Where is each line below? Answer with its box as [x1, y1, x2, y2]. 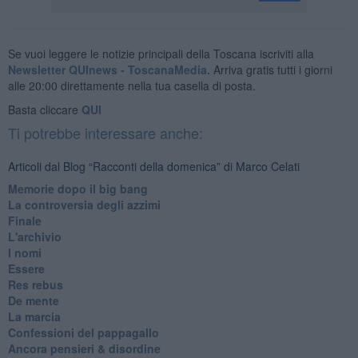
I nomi [7, 244, 42, 261]
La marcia [7, 308, 61, 324]
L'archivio [7, 228, 62, 245]
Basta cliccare [7, 101, 82, 117]
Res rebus [7, 276, 63, 292]
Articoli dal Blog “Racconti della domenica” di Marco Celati [7, 157, 300, 174]
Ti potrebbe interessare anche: [7, 121, 203, 143]
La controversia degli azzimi [7, 196, 161, 213]
